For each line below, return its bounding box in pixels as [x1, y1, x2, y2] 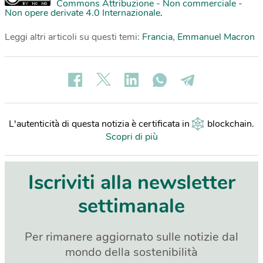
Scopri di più [105, 130, 158, 144]
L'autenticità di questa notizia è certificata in [9, 117, 192, 131]
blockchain [207, 117, 252, 131]
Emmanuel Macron [177, 31, 255, 44]
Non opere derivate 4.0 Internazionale [5, 6, 160, 20]
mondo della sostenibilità [65, 244, 198, 261]
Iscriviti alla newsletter [28, 169, 235, 197]
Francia [142, 31, 173, 44]
